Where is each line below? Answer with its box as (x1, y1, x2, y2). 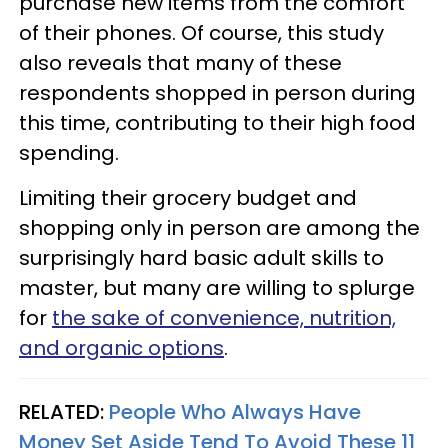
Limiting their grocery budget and (19, 184, 357, 212)
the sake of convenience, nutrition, (52, 304, 396, 332)
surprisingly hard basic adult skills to (19, 244, 384, 272)
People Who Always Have (109, 398, 361, 426)
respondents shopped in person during (19, 79, 416, 107)
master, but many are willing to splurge (19, 274, 415, 302)
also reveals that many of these (19, 49, 342, 77)
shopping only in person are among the (19, 214, 420, 242)
